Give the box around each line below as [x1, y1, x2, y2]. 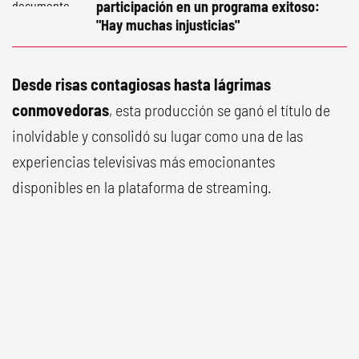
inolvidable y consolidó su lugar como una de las [12, 126, 303, 145]
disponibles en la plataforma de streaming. [12, 177, 272, 196]
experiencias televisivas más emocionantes [12, 151, 275, 171]
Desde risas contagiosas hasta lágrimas [12, 75, 271, 94]
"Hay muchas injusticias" [96, 16, 240, 34]
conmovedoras [12, 100, 109, 119]
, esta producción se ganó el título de [109, 100, 330, 119]
